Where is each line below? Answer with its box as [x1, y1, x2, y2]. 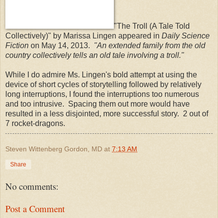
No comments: [5, 180, 58, 192]
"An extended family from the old [94, 41, 205, 50]
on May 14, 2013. [29, 41, 94, 50]
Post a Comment [5, 202, 65, 215]
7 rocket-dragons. [5, 119, 65, 127]
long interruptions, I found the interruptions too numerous [5, 90, 199, 98]
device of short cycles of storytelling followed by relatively [5, 80, 201, 89]
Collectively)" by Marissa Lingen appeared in [5, 31, 162, 40]
